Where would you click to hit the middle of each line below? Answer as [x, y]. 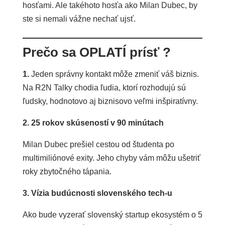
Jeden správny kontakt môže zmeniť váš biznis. [115, 74]
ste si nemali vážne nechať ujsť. [79, 19]
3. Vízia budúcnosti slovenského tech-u [97, 193]
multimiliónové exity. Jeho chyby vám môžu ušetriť [111, 158]
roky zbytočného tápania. [67, 171]
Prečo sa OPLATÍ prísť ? [96, 52]
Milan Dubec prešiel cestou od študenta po [98, 144]
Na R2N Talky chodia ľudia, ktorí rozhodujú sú [104, 87]
